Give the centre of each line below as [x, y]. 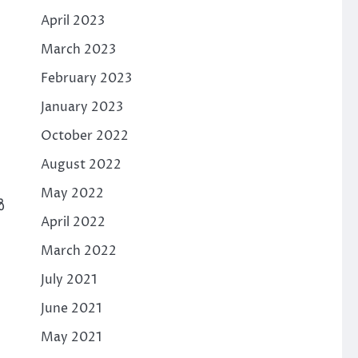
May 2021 [71, 337]
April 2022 [73, 222]
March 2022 [78, 251]
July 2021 [68, 279]
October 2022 [84, 135]
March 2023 [78, 49]
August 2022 [81, 164]
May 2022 [72, 193]
